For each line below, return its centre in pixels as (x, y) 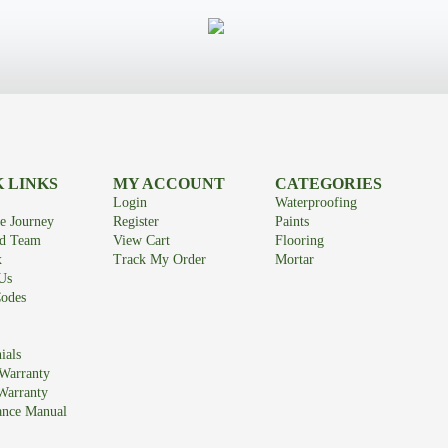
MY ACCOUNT (168, 184)
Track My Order (159, 260)
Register (135, 222)
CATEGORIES (329, 184)
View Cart (141, 241)
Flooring (300, 241)
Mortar (295, 260)
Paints (292, 222)
